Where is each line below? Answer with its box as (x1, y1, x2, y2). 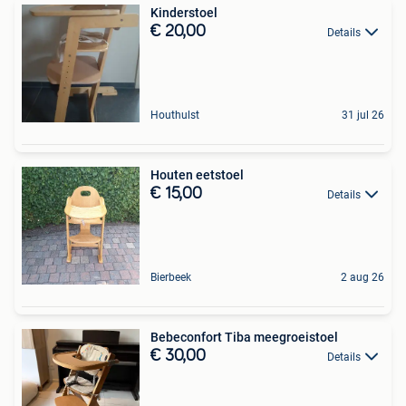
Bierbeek (150, 270, 191, 284)
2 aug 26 (341, 270, 384, 284)
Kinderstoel (150, 5, 217, 20)
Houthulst (150, 108, 199, 121)
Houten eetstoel (150, 167, 244, 182)
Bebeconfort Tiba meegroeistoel (150, 329, 338, 344)
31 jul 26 (342, 108, 384, 121)
